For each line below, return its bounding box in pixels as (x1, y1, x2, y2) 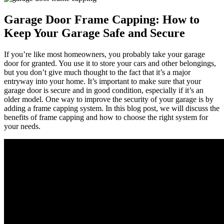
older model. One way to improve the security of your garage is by (4, 94, 213, 103)
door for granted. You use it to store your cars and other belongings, (4, 58, 216, 67)
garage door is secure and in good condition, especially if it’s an (4, 85, 203, 94)
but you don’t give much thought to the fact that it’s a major (4, 67, 190, 76)
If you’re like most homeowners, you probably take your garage (4, 49, 205, 58)
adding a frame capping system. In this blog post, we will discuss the (4, 103, 219, 112)
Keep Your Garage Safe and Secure (4, 26, 185, 39)
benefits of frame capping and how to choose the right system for (4, 112, 208, 121)
